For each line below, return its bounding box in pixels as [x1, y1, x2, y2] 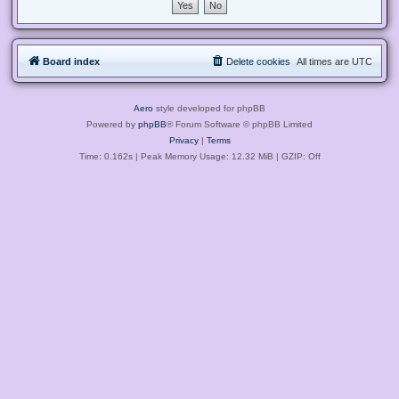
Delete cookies [226, 55, 290, 67]
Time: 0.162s [78, 151, 133, 161]
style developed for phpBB [153, 102, 265, 113]
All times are [297, 55, 352, 67]
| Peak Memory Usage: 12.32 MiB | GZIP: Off [132, 151, 321, 161]
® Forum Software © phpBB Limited [167, 118, 313, 129]
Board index [43, 55, 100, 67]
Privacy [168, 134, 199, 145]
